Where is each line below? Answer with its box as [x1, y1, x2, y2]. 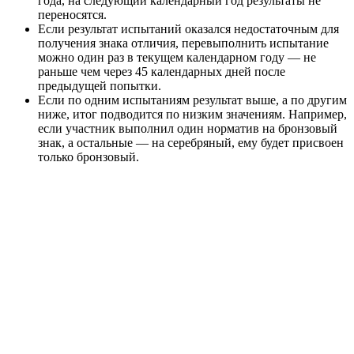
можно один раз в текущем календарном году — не [38, 50, 316, 64]
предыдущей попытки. [38, 78, 161, 92]
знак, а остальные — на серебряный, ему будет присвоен [38, 135, 344, 149]
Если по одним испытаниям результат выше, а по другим [38, 92, 347, 107]
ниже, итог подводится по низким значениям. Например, [38, 107, 347, 121]
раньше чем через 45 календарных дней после [38, 64, 285, 78]
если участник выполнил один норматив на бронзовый [38, 121, 337, 135]
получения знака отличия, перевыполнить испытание [38, 36, 329, 50]
